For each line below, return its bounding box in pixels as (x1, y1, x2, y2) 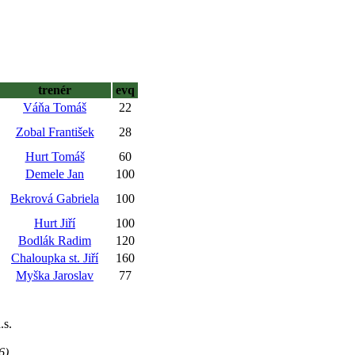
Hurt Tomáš (25, 150, 85, 163)
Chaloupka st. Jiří (11, 251, 98, 265)
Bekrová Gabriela (10, 192, 99, 205)
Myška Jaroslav (16, 269, 94, 282)
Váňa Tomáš (23, 101, 86, 114)
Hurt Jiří (34, 216, 75, 230)
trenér (38, 83, 71, 97)
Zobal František (15, 125, 94, 139)
